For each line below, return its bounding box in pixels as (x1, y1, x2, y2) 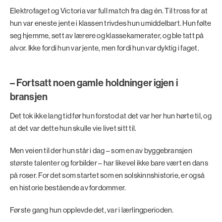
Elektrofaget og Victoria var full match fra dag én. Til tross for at (10, 5, 208, 15)
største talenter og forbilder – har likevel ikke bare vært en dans (10, 158, 208, 167)
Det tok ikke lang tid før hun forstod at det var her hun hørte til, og (10, 111, 212, 120)
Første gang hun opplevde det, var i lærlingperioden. (10, 205, 175, 215)
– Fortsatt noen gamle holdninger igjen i (10, 76, 178, 89)
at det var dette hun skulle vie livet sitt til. (10, 123, 138, 133)
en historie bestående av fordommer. (10, 182, 127, 192)
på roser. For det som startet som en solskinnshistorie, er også (10, 170, 205, 180)
